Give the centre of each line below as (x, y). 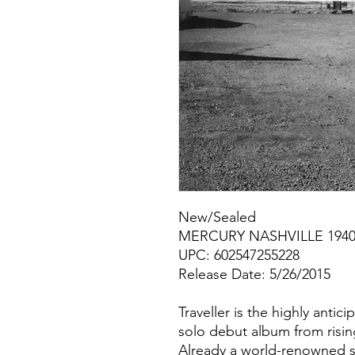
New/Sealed (217, 218)
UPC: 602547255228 (239, 256)
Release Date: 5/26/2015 (254, 275)
